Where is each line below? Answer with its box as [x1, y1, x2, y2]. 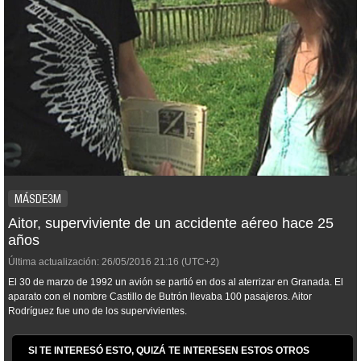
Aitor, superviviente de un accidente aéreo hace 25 [8, 215, 334, 231]
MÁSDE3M [15, 192, 61, 206]
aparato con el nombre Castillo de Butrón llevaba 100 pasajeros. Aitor [8, 291, 312, 302]
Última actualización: [8, 256, 99, 268]
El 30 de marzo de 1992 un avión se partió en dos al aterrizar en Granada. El [8, 276, 343, 288]
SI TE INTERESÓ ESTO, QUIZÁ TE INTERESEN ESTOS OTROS [28, 345, 309, 356]
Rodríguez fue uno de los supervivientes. [8, 305, 187, 317]
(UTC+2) [179, 256, 219, 268]
